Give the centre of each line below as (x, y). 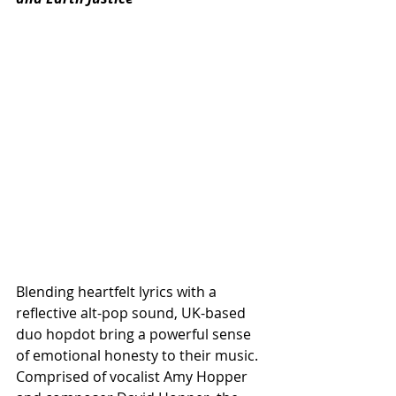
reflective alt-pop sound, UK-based (133, 312)
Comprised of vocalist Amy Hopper (133, 376)
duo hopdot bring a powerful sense (135, 334)
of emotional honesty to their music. (139, 355)
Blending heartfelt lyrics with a (118, 291)
